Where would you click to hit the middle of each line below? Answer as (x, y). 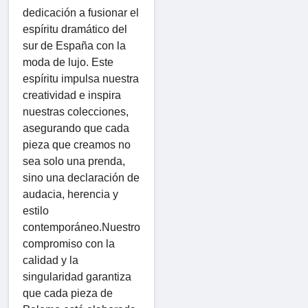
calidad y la (51, 260)
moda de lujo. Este (68, 62)
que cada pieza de (68, 293)
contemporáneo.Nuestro (81, 227)
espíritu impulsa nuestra (81, 78)
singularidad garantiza (77, 276)
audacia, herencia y (70, 194)
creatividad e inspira (72, 95)
